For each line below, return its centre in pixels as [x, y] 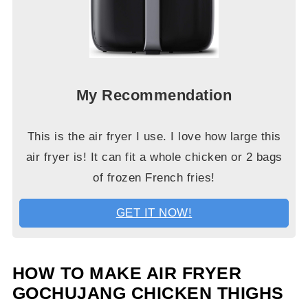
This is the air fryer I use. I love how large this [154, 136]
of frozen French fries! [154, 178]
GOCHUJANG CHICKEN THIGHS [148, 293]
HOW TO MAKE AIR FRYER [127, 273]
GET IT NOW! [154, 213]
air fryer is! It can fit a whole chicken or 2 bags [154, 157]
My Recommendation [154, 95]
